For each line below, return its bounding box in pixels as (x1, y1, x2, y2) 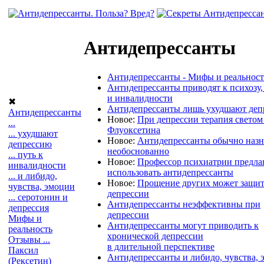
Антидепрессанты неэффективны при (107, 199, 260, 209)
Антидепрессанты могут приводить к (107, 220, 259, 230)
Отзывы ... (8, 235, 50, 245)
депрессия (8, 203, 49, 213)
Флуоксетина (107, 124, 160, 135)
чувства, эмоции (8, 181, 75, 192)
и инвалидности (107, 93, 173, 103)
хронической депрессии (107, 230, 203, 241)
